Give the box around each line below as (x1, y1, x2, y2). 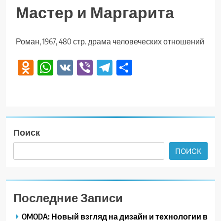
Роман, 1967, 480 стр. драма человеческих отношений (16, 37, 204, 47)
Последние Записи (13, 189, 123, 205)
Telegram (112, 57, 168, 77)
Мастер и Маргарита (16, 2, 174, 22)
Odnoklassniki (34, 57, 116, 77)
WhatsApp (53, 57, 117, 77)
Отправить (132, 57, 211, 77)
